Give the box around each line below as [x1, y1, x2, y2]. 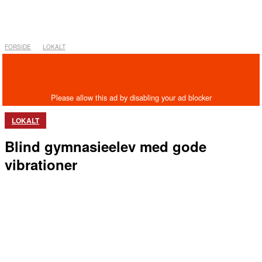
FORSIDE [5, 43, 31, 51]
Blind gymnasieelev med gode [5, 136, 206, 157]
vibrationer [5, 154, 77, 175]
